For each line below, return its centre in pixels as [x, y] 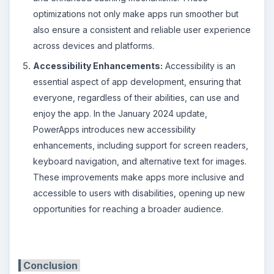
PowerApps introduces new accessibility [114, 129]
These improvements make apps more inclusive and [139, 177]
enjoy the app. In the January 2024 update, [120, 113]
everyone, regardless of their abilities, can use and [136, 98]
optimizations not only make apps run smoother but [136, 13]
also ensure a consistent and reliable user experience [142, 29]
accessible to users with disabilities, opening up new [139, 193]
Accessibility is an [199, 66]
